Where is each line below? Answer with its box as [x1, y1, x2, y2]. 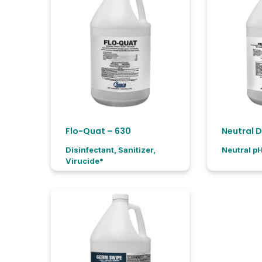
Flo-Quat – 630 [65, 125, 131, 137]
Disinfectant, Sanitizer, [65, 144, 156, 154]
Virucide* [65, 156, 104, 166]
